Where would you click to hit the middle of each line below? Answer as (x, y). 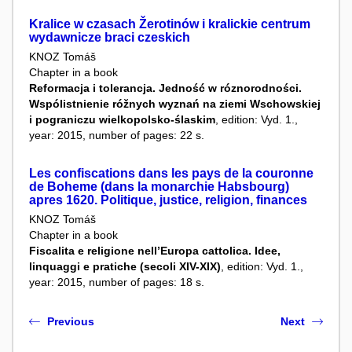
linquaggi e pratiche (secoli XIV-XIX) (125, 267)
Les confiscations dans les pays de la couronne (171, 173)
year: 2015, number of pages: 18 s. (117, 282)
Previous (71, 322)
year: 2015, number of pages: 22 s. (117, 135)
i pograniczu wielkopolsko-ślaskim (122, 119)
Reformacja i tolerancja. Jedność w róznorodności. (165, 88)
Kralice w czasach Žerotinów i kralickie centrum (170, 24)
